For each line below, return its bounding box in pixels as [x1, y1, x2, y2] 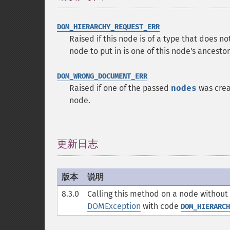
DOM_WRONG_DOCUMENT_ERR [57, 72, 147, 81]
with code [141, 201, 181, 211]
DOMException [87, 201, 141, 211]
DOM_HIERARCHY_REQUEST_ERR [57, 23, 160, 31]
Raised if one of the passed [69, 83, 171, 93]
